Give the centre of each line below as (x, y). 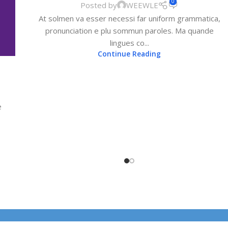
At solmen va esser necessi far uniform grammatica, (129, 18)
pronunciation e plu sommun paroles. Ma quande (129, 30)
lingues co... (129, 42)
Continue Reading (129, 54)
